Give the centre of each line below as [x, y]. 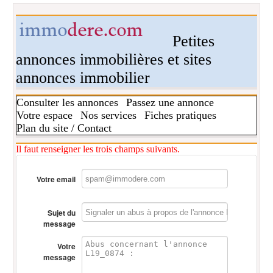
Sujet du [62, 213]
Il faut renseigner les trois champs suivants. [98, 149]
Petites [192, 41]
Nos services [109, 115]
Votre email [56, 179]
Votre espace [45, 115]
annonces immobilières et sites [114, 59]
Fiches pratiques [181, 115]
